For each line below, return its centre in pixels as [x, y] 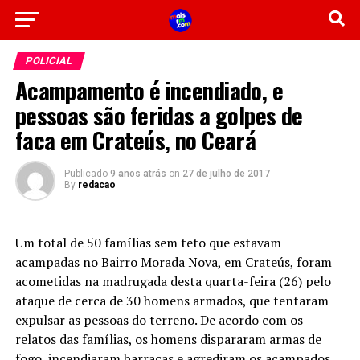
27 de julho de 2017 [226, 174]
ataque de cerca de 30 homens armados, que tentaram [172, 301]
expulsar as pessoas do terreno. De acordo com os [159, 320]
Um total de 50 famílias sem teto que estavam [148, 243]
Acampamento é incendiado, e [149, 90]
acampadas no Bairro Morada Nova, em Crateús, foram [173, 262]
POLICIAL [49, 61]
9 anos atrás [138, 174]
